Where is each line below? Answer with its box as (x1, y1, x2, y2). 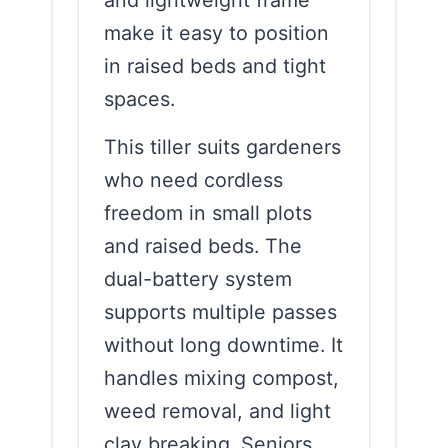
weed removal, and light (104, 398, 331, 423)
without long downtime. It (104, 332, 343, 357)
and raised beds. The (104, 233, 302, 258)
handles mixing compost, (104, 365, 339, 390)
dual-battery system (104, 266, 292, 291)
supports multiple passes (104, 299, 337, 324)
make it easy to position (104, 20, 329, 45)
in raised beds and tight (104, 53, 326, 78)
